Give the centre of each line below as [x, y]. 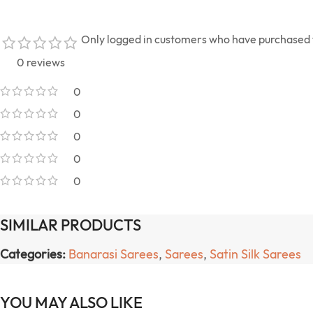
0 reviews [41, 63]
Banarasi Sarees [114, 254]
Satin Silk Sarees [255, 254]
